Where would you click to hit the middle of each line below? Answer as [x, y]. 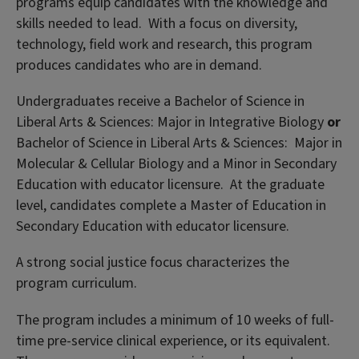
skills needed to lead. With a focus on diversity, [157, 24]
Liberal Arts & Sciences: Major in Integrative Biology [171, 123]
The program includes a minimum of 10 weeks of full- [175, 320]
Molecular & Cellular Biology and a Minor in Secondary [176, 164]
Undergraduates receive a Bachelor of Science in [160, 102]
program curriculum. [77, 284]
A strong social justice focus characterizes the [153, 263]
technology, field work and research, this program [164, 44]
